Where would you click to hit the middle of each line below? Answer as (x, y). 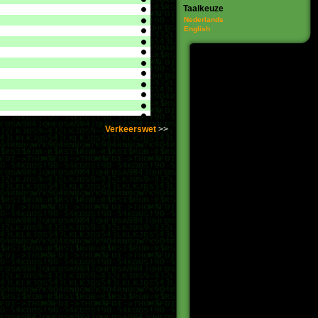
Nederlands (204, 20)
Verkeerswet (131, 129)
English (197, 29)
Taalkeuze (203, 9)
